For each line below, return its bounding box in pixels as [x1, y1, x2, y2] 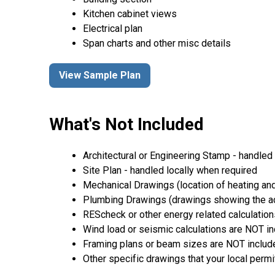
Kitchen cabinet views [83, 7, 177, 20]
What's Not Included [49, 114, 204, 135]
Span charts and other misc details [83, 37, 231, 49]
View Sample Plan [59, 69, 141, 82]
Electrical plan [83, 22, 142, 34]
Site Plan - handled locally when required [83, 165, 257, 177]
